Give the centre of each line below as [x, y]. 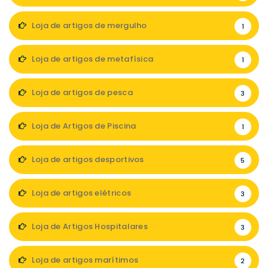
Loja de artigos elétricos [80, 193]
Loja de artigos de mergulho [88, 25]
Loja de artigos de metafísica [92, 59]
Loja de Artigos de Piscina [83, 126]
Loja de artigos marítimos [84, 260]
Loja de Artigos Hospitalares [89, 226]
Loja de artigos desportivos [87, 159]
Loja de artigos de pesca [81, 92]
